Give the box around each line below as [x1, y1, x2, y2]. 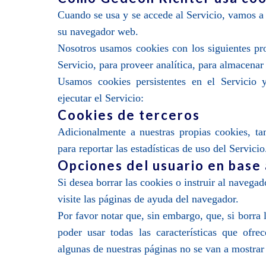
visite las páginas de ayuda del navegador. [58, 193, 239, 205]
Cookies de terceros [58, 107, 201, 123]
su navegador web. [58, 26, 139, 37]
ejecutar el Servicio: [58, 92, 144, 104]
